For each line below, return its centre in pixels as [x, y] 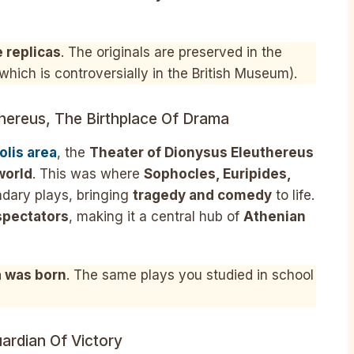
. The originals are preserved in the [171, 53]
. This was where [88, 173]
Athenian [275, 216]
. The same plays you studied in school [190, 275]
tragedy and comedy [202, 195]
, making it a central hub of [156, 216]
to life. [293, 195]
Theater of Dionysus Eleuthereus [201, 152]
